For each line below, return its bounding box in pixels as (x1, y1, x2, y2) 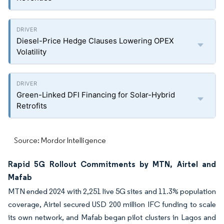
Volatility (16, 47, 46, 56)
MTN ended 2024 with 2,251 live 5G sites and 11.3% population (8, 186, 216, 196)
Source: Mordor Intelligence (14, 135, 106, 145)
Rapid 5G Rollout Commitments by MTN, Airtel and (8, 159, 216, 169)
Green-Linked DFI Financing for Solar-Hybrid (16, 90, 175, 99)
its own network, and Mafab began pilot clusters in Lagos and (8, 212, 216, 222)
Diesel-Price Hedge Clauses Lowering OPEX (16, 36, 174, 45)
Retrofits (16, 101, 47, 110)
